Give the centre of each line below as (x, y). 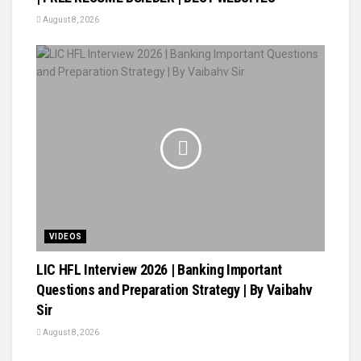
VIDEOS (66, 236)
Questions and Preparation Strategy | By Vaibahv (175, 289)
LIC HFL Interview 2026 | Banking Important (159, 269)
